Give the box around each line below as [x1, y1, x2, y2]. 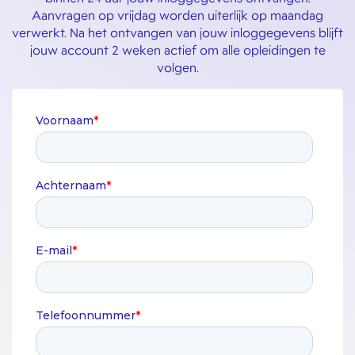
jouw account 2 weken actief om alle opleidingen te [29, 42, 326, 59]
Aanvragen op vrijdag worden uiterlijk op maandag [32, 7, 323, 24]
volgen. [156, 59, 199, 76]
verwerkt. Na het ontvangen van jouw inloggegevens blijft [12, 25, 343, 41]
